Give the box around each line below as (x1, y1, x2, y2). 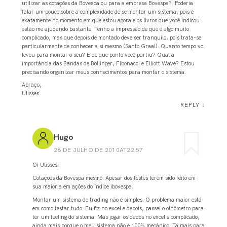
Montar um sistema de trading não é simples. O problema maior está (32, 196, 202, 203)
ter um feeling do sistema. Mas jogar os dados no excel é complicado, (32, 213, 200, 220)
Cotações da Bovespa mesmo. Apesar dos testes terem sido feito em (32, 174, 196, 181)
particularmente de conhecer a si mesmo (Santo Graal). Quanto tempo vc (21, 42, 203, 50)
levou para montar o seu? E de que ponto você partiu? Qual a (21, 51, 174, 58)
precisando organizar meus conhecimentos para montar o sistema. (21, 68, 186, 75)
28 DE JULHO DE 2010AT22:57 (54, 145, 143, 154)
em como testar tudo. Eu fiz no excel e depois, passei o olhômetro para (32, 204, 204, 212)
